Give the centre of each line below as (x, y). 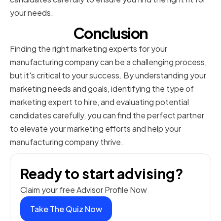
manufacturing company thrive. (67, 142)
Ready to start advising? (102, 174)
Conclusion (110, 33)
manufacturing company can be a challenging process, (108, 62)
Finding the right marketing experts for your (89, 49)
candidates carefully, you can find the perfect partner (107, 115)
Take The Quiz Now (66, 209)
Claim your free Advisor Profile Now (84, 190)
